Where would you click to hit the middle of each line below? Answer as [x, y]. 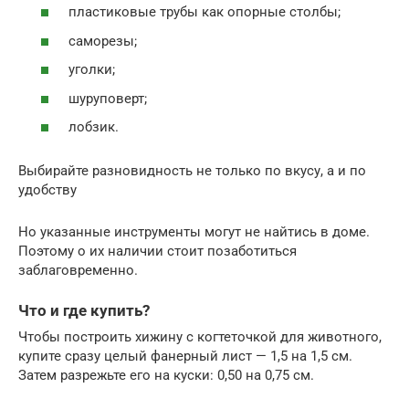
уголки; [92, 70]
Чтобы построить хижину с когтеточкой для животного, [200, 336]
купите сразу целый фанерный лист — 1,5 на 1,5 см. [185, 356]
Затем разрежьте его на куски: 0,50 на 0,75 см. [166, 375]
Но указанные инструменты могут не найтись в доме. [194, 232]
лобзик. [94, 127]
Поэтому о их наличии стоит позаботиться [157, 252]
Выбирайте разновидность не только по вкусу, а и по [192, 171]
